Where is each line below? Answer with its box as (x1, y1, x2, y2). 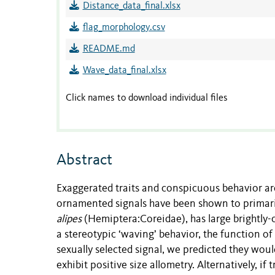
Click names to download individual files (66, 93, 228, 104)
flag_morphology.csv (82, 23, 165, 33)
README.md (82, 44, 135, 55)
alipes (56, 214, 82, 225)
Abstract (56, 152, 112, 169)
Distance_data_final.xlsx (82, 1, 180, 12)
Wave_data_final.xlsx (82, 66, 166, 76)
